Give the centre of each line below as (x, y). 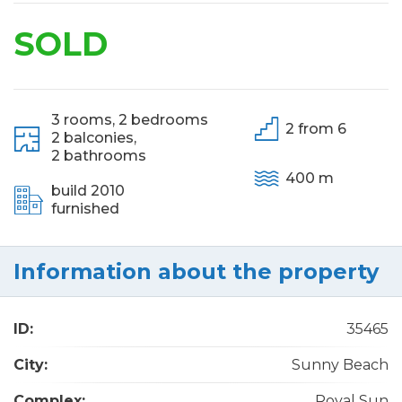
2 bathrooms (99, 156)
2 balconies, (94, 138)
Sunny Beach (340, 365)
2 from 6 (316, 128)
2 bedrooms (163, 120)
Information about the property (196, 271)
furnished (85, 209)
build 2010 (88, 191)
